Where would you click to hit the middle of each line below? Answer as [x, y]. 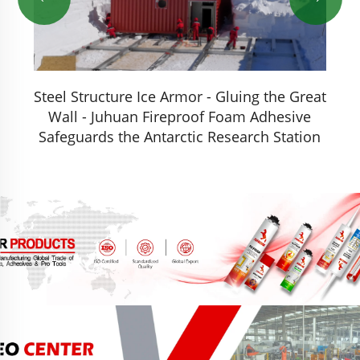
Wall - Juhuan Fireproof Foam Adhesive [180, 117]
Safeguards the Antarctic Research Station [180, 137]
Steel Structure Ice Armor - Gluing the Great [180, 97]
